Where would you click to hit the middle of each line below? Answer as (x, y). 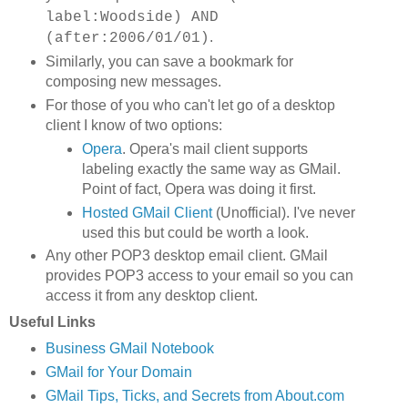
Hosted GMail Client (147, 212)
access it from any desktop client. (151, 296)
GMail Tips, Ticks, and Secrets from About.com (194, 396)
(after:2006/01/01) (127, 38)
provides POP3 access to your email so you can (199, 276)
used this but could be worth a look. (195, 232)
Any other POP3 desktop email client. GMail (186, 256)
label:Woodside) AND (132, 17)
